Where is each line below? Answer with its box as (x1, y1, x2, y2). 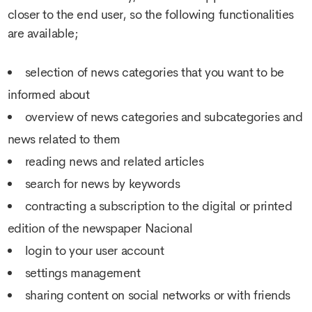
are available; (7, 24, 79, 42)
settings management (24, 264, 141, 281)
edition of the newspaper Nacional (7, 219, 193, 237)
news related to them (7, 130, 120, 148)
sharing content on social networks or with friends (24, 286, 290, 304)
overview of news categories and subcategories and (24, 108, 303, 125)
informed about (7, 86, 90, 103)
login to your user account (24, 242, 164, 259)
